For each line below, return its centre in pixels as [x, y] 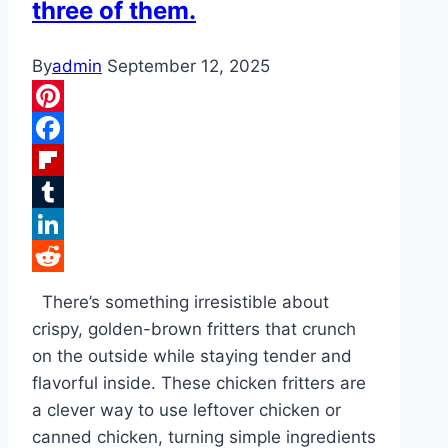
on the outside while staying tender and [192, 356]
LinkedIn [66, 256]
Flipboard [70, 192]
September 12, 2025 [188, 66]
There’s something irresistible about [180, 302]
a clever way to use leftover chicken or [186, 410]
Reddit [58, 288]
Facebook [71, 160]
